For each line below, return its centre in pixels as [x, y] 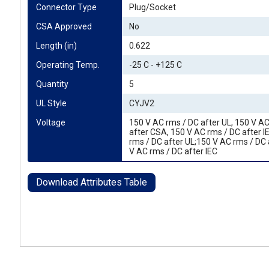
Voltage [51, 122]
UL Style [51, 103]
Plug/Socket [153, 7]
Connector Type [66, 7]
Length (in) [56, 46]
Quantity [52, 84]
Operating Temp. [68, 65]
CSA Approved [64, 26]
